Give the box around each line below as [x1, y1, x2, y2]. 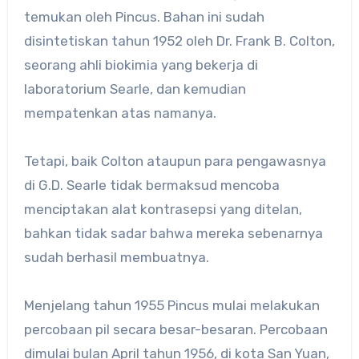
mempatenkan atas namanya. [23, 105, 216, 122]
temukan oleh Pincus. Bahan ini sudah [23, 9, 264, 26]
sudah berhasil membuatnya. [23, 249, 209, 266]
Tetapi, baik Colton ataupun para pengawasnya [23, 153, 326, 170]
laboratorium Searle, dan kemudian [23, 81, 246, 98]
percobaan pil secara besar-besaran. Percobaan [23, 321, 328, 338]
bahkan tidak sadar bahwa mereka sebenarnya [23, 225, 323, 242]
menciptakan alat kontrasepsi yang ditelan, [23, 201, 302, 218]
